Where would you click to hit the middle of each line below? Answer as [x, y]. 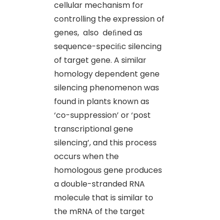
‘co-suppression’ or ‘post [102, 115]
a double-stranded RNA [99, 184]
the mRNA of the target [99, 211]
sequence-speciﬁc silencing [108, 46]
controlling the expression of [109, 19]
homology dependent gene [107, 74]
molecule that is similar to [104, 197]
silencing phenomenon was [107, 87]
